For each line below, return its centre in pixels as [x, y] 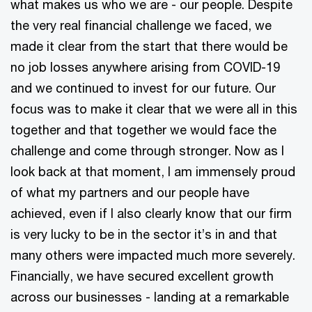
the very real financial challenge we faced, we [141, 25]
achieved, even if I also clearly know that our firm [151, 213]
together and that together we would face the [143, 129]
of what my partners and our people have [130, 192]
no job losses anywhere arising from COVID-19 [145, 67]
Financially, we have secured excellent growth [142, 275]
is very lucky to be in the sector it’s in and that [144, 234]
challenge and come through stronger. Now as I [147, 150]
